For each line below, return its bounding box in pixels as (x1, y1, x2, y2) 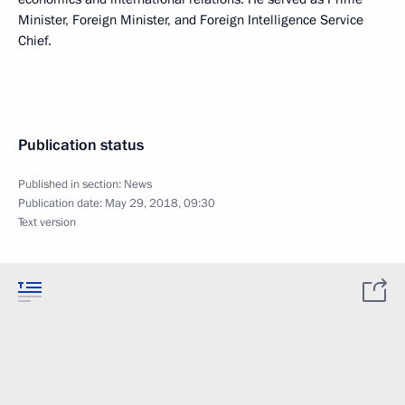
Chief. (18, 32, 52, 50)
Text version (18, 214, 76, 231)
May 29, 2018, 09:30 (105, 195, 215, 212)
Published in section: (18, 176, 124, 193)
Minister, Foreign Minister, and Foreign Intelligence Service (18, 11, 363, 29)
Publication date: (18, 195, 105, 212)
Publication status (18, 135, 144, 155)
